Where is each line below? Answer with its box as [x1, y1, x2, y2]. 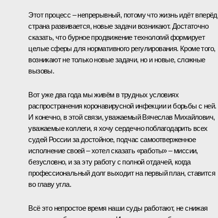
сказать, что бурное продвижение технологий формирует [28, 33, 205, 41]
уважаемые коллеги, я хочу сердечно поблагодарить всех [28, 124, 208, 132]
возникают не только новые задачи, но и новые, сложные [28, 55, 205, 64]
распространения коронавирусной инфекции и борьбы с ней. [28, 101, 217, 110]
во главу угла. [28, 180, 71, 188]
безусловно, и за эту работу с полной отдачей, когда [28, 157, 191, 166]
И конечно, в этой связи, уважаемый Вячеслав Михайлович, [28, 112, 215, 121]
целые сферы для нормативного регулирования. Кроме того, [28, 44, 216, 53]
